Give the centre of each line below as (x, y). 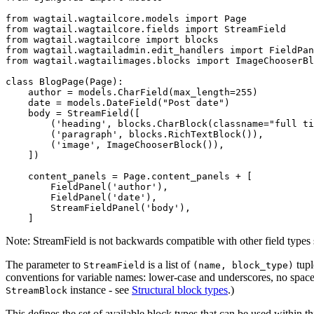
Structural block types (180, 289)
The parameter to (45, 264)
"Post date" (193, 102)
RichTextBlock (205, 134)
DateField (132, 102)
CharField (143, 92)
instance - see (100, 289)
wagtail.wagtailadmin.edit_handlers (129, 50)
